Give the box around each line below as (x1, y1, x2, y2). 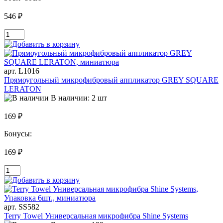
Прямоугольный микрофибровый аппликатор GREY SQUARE (4, 76, 219, 85)
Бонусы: (4, 129, 34, 138)
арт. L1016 (4, 67, 39, 76)
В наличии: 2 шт (51, 94, 107, 103)
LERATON (4, 85, 41, 94)
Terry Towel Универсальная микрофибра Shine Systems (4, 212, 188, 221)
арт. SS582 (4, 203, 39, 212)
